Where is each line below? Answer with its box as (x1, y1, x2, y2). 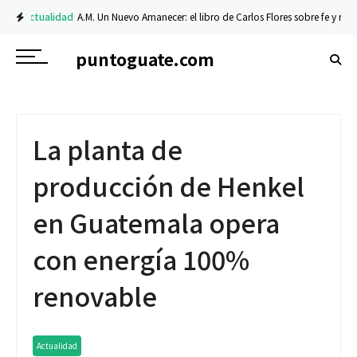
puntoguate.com (76, 46, 214, 71)
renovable (33, 277, 157, 314)
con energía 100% (33, 241, 249, 277)
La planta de (33, 131, 182, 167)
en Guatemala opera (33, 204, 280, 241)
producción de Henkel (33, 167, 304, 204)
